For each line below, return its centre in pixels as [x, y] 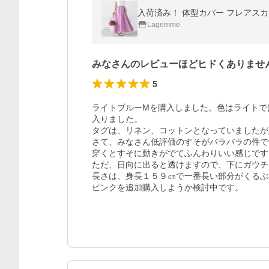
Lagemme [164, 25]
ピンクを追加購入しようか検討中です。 [168, 187]
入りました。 [117, 119]
